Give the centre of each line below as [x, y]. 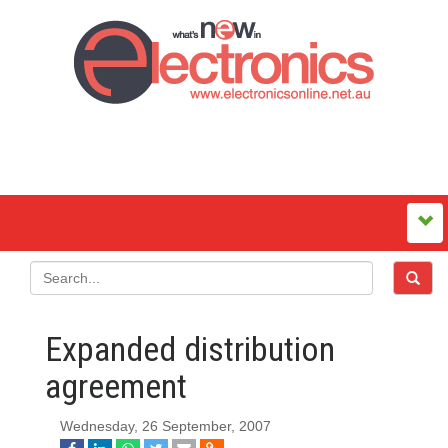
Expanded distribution [190, 349]
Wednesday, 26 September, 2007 [165, 426]
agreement [116, 386]
